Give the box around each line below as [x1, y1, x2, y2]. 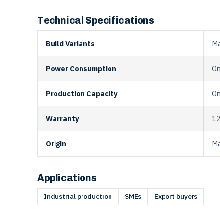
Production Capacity [46, 88, 118, 98]
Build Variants [46, 38, 95, 48]
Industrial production [44, 192, 112, 201]
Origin [46, 138, 66, 148]
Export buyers [154, 192, 197, 201]
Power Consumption [46, 63, 116, 73]
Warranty [46, 113, 79, 123]
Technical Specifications [37, 14, 154, 26]
